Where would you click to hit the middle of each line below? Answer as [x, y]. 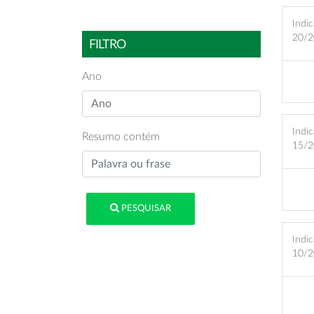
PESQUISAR [145, 209]
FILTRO [107, 45]
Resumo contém [121, 137]
